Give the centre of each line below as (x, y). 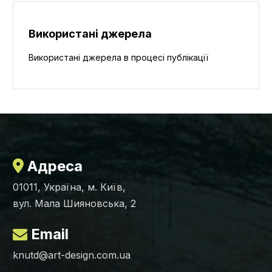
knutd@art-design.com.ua (72, 255)
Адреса (53, 166)
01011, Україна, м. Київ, (69, 187)
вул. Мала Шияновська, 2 (74, 204)
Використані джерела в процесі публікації (118, 58)
